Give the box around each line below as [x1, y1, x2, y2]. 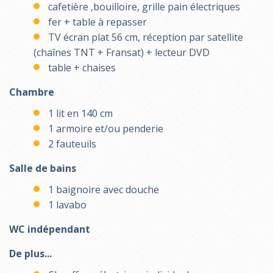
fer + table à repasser [46, 15, 147, 29]
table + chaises [46, 60, 116, 74]
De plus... [9, 246, 52, 260]
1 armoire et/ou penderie [46, 121, 163, 135]
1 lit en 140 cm [46, 106, 113, 120]
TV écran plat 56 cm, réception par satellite [46, 30, 243, 44]
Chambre [9, 85, 54, 99]
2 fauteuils [46, 136, 96, 151]
